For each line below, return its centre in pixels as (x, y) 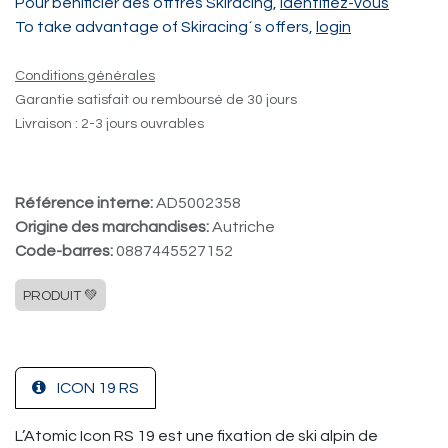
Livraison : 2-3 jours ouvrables (109, 124)
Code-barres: (65, 251)
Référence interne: (85, 203)
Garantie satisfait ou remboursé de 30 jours (156, 100)
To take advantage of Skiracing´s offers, (165, 27)
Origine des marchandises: (113, 227)
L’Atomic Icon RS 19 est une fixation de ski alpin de (196, 436)
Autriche (243, 227)
